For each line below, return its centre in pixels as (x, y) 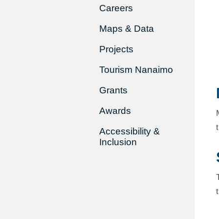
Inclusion (118, 142)
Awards (115, 111)
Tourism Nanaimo (136, 70)
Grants (113, 90)
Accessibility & (129, 131)
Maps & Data (126, 29)
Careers (116, 8)
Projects (116, 49)
